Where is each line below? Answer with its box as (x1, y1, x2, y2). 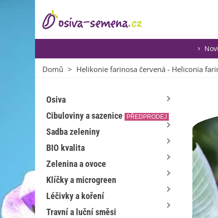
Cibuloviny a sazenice (46, 110, 123, 121)
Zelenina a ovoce (46, 159, 106, 169)
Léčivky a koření (46, 191, 104, 201)
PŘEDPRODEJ (127, 113, 167, 120)
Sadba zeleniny (46, 127, 100, 137)
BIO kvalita (46, 143, 85, 153)
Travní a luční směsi (46, 207, 116, 217)
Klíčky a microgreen (46, 175, 116, 185)
